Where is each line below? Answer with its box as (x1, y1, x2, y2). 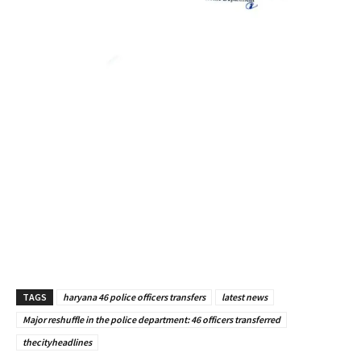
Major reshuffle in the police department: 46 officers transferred (23, 313, 280, 326)
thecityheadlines (23, 336, 92, 349)
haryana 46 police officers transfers (63, 291, 205, 304)
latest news (222, 291, 268, 304)
